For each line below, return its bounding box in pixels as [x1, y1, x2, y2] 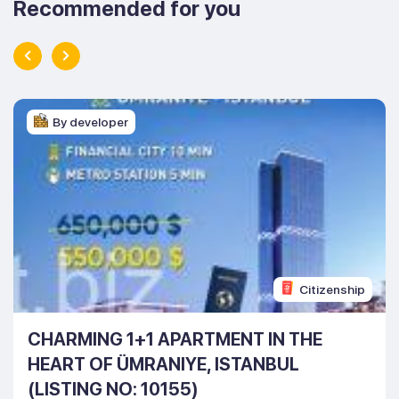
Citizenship [299, 281, 365, 297]
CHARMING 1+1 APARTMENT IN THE [28, 328, 322, 350]
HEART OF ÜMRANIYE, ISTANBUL [28, 353, 299, 375]
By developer [53, 114, 128, 129]
